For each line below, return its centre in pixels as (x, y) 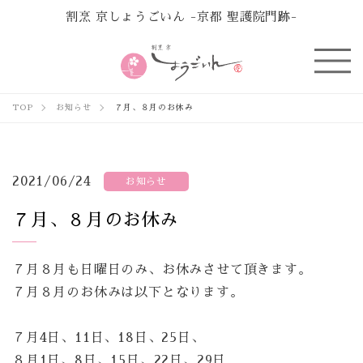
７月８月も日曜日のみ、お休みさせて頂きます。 (162, 270)
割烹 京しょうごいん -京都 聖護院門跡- (181, 17)
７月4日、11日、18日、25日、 (109, 338)
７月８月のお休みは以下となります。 (128, 293)
